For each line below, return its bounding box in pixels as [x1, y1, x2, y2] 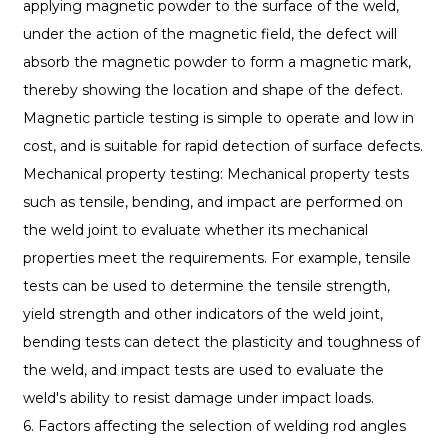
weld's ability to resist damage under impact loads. [22, 389, 374, 408]
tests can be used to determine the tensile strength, [22, 277, 390, 296]
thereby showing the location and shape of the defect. [22, 81, 403, 100]
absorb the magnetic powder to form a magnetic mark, [22, 53, 411, 72]
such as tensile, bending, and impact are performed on [22, 193, 403, 212]
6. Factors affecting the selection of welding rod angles [22, 417, 406, 436]
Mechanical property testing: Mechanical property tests [22, 165, 409, 184]
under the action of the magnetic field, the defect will [22, 25, 397, 44]
